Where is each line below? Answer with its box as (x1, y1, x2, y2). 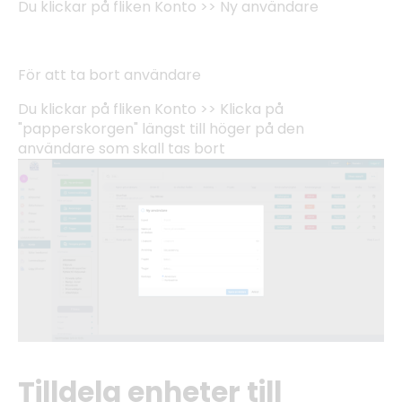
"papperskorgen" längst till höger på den (18, 118, 304, 139)
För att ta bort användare (18, 64, 201, 85)
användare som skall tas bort (18, 137, 225, 159)
